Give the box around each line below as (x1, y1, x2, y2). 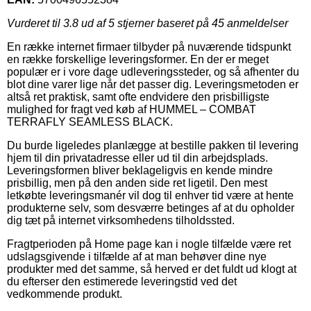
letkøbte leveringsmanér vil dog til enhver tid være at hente (7, 189, 294, 201)
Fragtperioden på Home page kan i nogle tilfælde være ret (7, 237, 291, 250)
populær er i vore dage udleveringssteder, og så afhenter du (7, 65, 299, 78)
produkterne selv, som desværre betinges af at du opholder (7, 201, 294, 214)
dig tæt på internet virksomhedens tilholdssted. (7, 214, 235, 226)
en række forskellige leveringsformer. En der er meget (7, 53, 269, 65)
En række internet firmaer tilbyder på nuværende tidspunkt (7, 40, 291, 53)
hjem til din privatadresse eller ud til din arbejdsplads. (7, 151, 268, 164)
